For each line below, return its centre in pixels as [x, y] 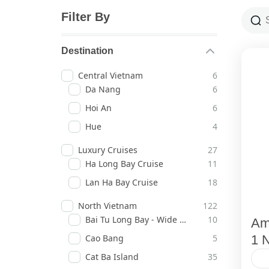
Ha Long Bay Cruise [124, 164]
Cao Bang [104, 238]
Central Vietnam [110, 76]
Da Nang [103, 89]
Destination [87, 51]
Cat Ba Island [112, 257]
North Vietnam [107, 206]
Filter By [86, 17]
